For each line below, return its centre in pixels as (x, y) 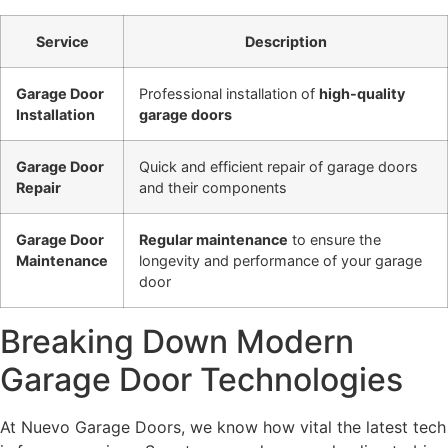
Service (62, 42)
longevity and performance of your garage (280, 261)
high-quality (362, 94)
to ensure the (334, 240)
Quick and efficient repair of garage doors (278, 167)
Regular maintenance (213, 240)
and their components (213, 188)
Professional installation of (229, 94)
